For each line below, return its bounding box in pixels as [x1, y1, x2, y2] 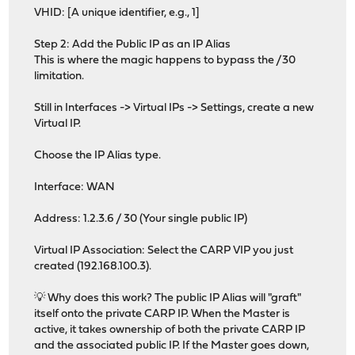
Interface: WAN [34, 181, 116, 194]
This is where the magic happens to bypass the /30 [34, 55, 296, 67]
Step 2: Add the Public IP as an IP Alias [34, 39, 231, 52]
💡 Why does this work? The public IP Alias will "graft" [34, 292, 302, 305]
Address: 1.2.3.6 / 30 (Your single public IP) [34, 213, 248, 226]
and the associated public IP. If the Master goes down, [34, 340, 310, 353]
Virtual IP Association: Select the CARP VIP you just [34, 245, 294, 258]
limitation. [34, 71, 85, 83]
